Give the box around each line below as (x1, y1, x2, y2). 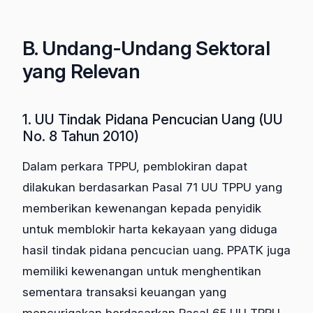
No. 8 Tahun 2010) (22, 127, 139, 145)
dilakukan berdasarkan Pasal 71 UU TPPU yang (22, 180, 282, 194)
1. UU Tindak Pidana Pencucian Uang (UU (22, 110, 283, 128)
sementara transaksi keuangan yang (22, 284, 226, 299)
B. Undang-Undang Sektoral (22, 36, 270, 60)
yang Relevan (22, 59, 140, 83)
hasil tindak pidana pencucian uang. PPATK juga (22, 242, 291, 257)
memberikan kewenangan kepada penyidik (22, 201, 261, 215)
